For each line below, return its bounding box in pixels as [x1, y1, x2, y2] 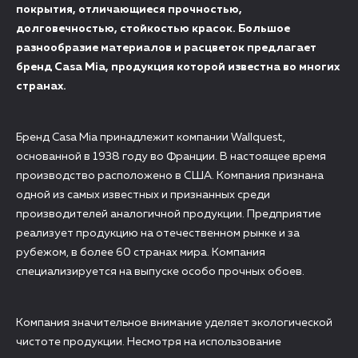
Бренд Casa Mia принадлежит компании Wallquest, [16, 132, 285, 143]
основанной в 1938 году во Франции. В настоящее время [16, 151, 326, 162]
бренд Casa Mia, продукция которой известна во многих [16, 62, 340, 73]
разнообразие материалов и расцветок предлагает [16, 42, 316, 54]
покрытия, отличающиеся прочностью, [16, 4, 242, 15]
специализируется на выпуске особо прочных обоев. [16, 266, 304, 277]
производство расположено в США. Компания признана [16, 170, 324, 181]
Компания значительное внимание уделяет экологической [16, 317, 332, 328]
